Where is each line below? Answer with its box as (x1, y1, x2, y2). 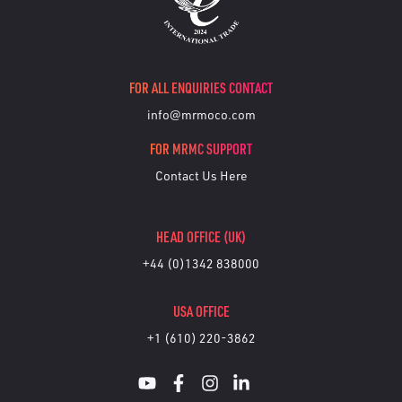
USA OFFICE (172, 301, 230, 320)
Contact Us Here (154, 167, 248, 183)
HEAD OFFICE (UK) (156, 227, 246, 246)
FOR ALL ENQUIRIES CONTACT (129, 78, 273, 97)
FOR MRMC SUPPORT (150, 139, 252, 158)
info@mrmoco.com (146, 106, 256, 122)
